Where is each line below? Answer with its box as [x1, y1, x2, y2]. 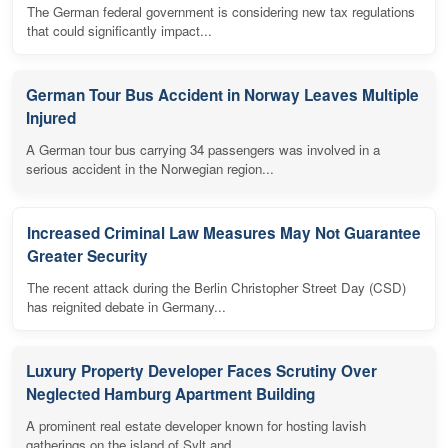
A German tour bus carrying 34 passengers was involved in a [26, 140, 380, 160]
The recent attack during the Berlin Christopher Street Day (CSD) [27, 278, 406, 298]
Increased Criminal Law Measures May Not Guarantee [27, 222, 421, 245]
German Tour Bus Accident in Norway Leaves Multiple [26, 84, 419, 107]
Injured [26, 107, 76, 130]
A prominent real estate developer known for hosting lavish [26, 416, 366, 436]
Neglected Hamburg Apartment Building [26, 383, 315, 406]
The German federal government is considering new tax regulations [27, 2, 415, 22]
